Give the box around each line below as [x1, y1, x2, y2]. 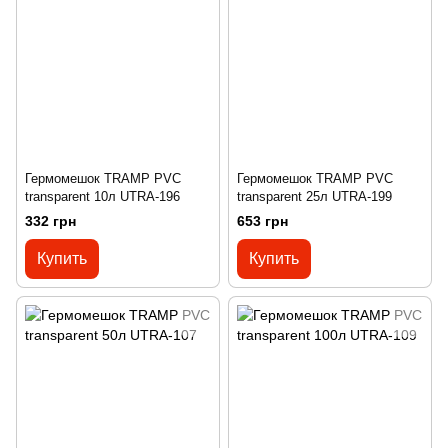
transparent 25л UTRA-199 [237, 189, 392, 205]
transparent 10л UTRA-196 [25, 189, 180, 205]
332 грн [25, 213, 76, 230]
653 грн [237, 213, 288, 230]
